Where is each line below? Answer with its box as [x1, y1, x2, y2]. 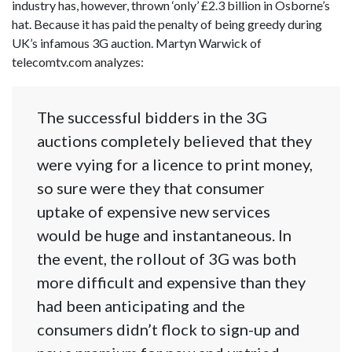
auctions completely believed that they [37, 131, 312, 151]
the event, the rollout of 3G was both [37, 249, 296, 269]
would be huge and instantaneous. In [37, 225, 291, 245]
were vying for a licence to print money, [37, 155, 313, 174]
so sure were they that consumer [37, 178, 265, 198]
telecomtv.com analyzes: [12, 54, 144, 69]
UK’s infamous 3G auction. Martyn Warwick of [12, 35, 262, 50]
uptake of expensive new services [37, 202, 270, 222]
